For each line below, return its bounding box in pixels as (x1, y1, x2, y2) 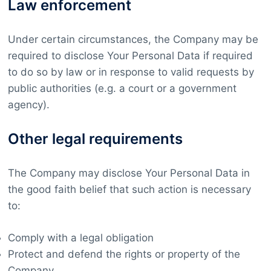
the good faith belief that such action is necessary (7, 183, 251, 195)
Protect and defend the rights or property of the (7, 247, 240, 260)
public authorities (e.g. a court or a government (7, 82, 237, 94)
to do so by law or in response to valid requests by (7, 65, 254, 78)
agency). (7, 98, 50, 111)
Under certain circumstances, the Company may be (7, 33, 258, 45)
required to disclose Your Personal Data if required (7, 49, 253, 62)
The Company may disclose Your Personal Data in (7, 166, 250, 179)
